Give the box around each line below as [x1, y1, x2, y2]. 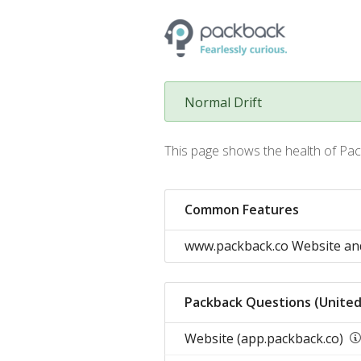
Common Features [185, 201, 299, 218]
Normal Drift [185, 93, 262, 111]
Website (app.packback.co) [185, 330, 343, 347]
